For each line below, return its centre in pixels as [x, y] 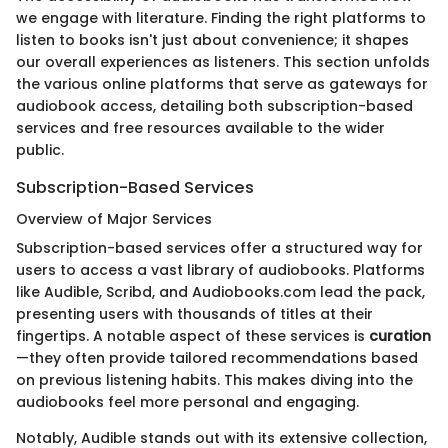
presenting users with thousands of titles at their [194, 314]
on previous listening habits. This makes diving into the [214, 380]
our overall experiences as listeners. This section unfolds [223, 62]
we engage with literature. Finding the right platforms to [221, 18]
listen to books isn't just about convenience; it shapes [212, 40]
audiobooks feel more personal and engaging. [187, 402]
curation [400, 336]
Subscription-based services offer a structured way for [219, 248]
